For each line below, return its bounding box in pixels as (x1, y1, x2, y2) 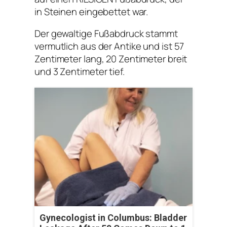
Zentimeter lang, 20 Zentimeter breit (34, 52, 187, 66)
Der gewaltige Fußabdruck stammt (34, 27, 178, 41)
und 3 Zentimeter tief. (34, 65, 125, 79)
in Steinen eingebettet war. (34, 5, 148, 18)
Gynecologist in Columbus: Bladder (40, 212, 187, 223)
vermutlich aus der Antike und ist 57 (34, 40, 184, 53)
